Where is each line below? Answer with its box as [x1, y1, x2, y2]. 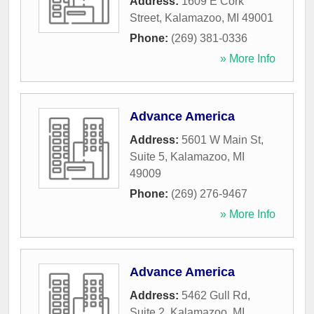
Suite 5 [130, 151, 165, 163]
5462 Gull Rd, [182, 289, 250, 302]
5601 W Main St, [182, 134, 264, 146]
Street [130, 12, 159, 25]
